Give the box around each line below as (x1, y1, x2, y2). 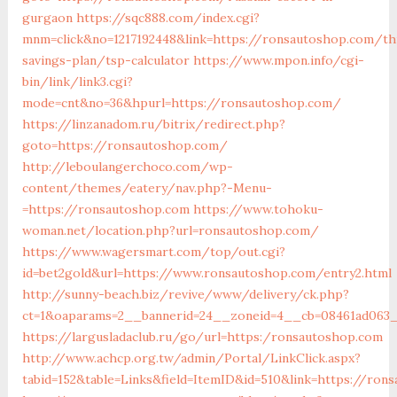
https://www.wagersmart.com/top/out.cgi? (21, 243, 285, 260)
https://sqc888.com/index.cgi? (75, 9, 260, 26)
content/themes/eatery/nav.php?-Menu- (21, 179, 272, 196)
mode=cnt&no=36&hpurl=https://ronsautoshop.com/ (21, 94, 341, 111)
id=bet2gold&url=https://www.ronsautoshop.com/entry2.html (21, 264, 392, 281)
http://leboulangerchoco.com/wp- (21, 158, 233, 175)
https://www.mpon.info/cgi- (192, 51, 364, 68)
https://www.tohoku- (192, 200, 323, 217)
